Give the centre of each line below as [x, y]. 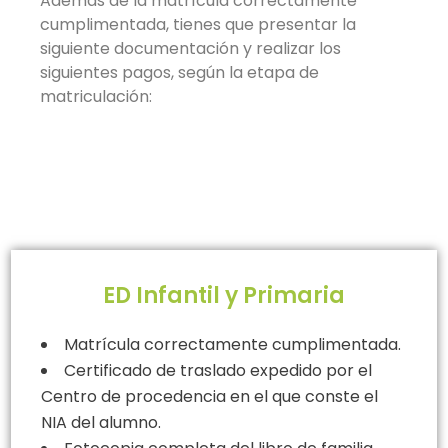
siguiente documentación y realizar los [190, 48]
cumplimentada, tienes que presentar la [198, 24]
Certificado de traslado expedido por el [218, 370]
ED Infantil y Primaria [224, 295]
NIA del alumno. [101, 422]
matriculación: [96, 96]
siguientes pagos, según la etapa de [179, 72]
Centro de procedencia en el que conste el [209, 396]
